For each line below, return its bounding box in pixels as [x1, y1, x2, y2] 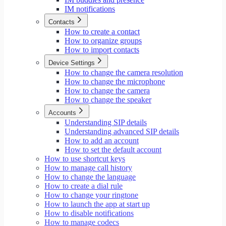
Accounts [48, 109, 76, 117]
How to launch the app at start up [44, 200, 150, 208]
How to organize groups [65, 36, 142, 45]
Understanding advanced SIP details [65, 127, 179, 136]
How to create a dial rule [44, 182, 123, 190]
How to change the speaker [65, 95, 151, 104]
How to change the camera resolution [65, 68, 183, 77]
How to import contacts [65, 45, 139, 54]
